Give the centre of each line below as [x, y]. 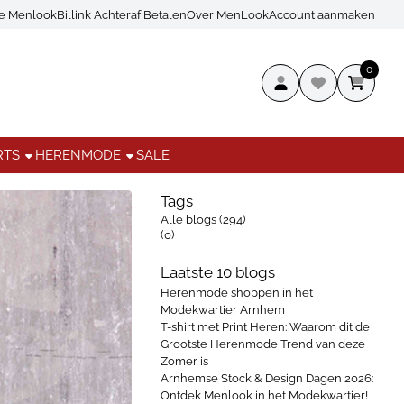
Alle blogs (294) [203, 220]
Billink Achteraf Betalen [122, 14]
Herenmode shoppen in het [237, 293]
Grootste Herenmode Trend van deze [263, 344]
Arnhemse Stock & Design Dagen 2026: [267, 378]
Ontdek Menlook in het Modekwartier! [264, 395]
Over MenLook [228, 14]
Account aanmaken [322, 14]
